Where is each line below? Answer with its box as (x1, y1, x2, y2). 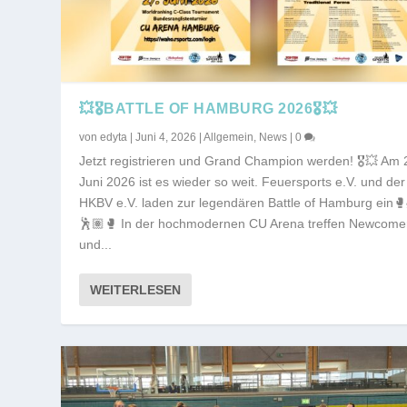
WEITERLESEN (90, 282, 182, 297)
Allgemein (203, 130, 254, 144)
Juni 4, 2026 (135, 130, 197, 144)
